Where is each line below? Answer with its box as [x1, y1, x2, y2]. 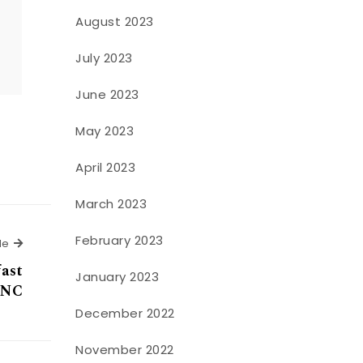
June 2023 [75, 85, 139, 103]
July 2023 [75, 49, 133, 66]
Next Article [22, 234, 86, 250]
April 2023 [75, 158, 136, 176]
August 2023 [75, 12, 154, 30]
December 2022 [75, 304, 175, 322]
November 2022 [75, 340, 174, 358]
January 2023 [75, 267, 160, 285]
